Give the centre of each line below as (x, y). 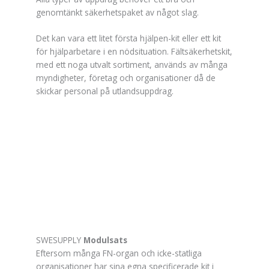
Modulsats (105, 240)
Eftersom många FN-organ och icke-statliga (119, 253)
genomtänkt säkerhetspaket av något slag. (117, 12)
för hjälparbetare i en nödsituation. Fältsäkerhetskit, (134, 52)
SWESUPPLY (60, 240)
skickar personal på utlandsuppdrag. (105, 91)
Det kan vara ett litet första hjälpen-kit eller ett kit (128, 38)
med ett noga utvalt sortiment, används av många (132, 65)
